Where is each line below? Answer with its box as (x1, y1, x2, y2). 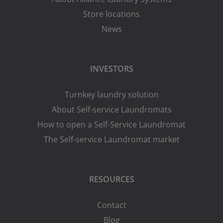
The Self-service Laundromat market (43, 133, 180, 145)
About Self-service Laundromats (51, 104, 172, 115)
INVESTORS (90, 63, 133, 74)
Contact (97, 199, 126, 211)
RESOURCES (89, 173, 134, 185)
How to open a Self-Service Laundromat (37, 118, 186, 130)
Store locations (83, 8, 140, 19)
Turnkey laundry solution (64, 89, 159, 100)
